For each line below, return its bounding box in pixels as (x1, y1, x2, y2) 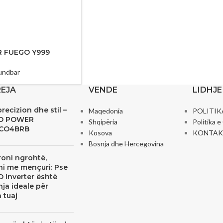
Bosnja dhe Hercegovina (88, 139, 164, 148)
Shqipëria (88, 117, 117, 126)
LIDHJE (192, 85, 222, 95)
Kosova (88, 128, 112, 137)
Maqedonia (88, 107, 123, 115)
